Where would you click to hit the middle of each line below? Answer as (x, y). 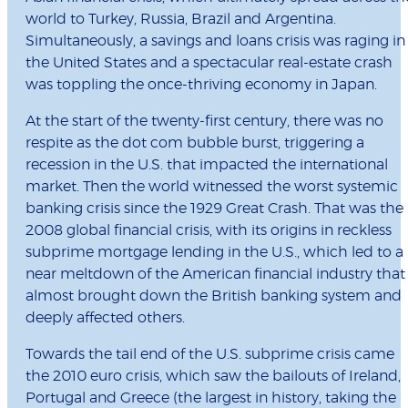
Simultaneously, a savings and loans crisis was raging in (215, 41)
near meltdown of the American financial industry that (215, 275)
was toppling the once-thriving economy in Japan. (201, 85)
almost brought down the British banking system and (214, 296)
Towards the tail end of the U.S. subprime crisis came (210, 355)
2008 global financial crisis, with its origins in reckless (209, 231)
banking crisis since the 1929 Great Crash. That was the (214, 209)
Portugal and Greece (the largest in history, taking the (211, 398)
